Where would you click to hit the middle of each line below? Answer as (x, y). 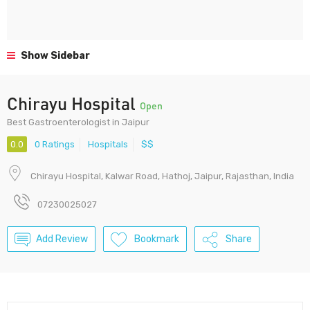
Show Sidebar (54, 56)
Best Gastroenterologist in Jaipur (78, 122)
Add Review (62, 239)
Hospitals (108, 145)
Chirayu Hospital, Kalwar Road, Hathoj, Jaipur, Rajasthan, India (162, 176)
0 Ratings (55, 145)
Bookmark (157, 239)
